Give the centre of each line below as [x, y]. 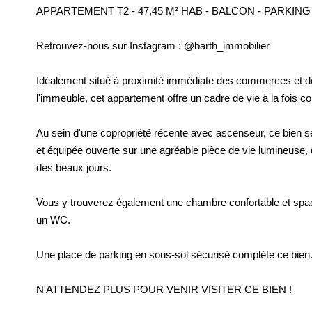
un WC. [53, 220]
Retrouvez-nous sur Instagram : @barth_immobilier [153, 46]
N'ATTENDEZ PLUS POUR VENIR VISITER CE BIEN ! [164, 289]
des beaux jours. [74, 167]
